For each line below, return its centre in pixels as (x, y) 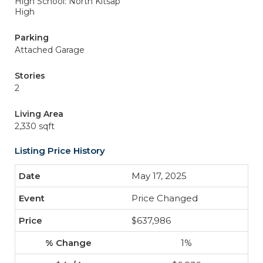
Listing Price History (60, 151)
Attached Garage (50, 50)
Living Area (39, 114)
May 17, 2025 (159, 176)
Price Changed (165, 198)
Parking (32, 38)
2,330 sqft (35, 126)
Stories (30, 76)
